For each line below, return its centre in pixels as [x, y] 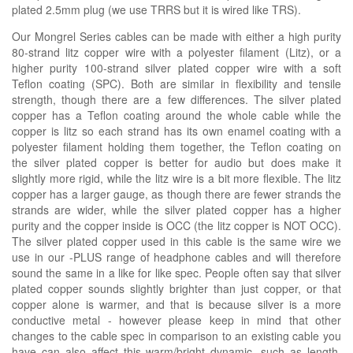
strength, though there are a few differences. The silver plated [176, 99]
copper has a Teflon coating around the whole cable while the [176, 115]
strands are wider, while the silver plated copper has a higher [176, 209]
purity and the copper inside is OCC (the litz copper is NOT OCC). [176, 225]
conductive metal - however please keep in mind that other [176, 320]
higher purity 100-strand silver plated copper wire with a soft [176, 67]
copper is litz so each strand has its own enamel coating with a [176, 130]
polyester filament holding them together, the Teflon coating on [176, 146]
